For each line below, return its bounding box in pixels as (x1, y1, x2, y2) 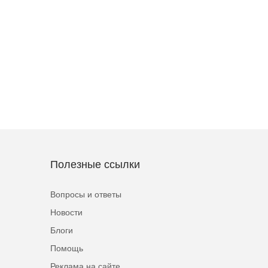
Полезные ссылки (50, 159, 140, 170)
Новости (50, 208, 83, 217)
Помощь (50, 243, 83, 253)
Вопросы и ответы (50, 190, 121, 199)
